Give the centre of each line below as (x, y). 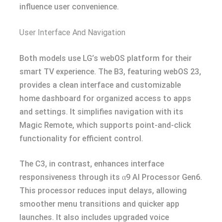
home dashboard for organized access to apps (105, 98)
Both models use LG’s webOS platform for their (106, 58)
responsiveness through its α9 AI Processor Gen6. (111, 177)
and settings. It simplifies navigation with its (101, 112)
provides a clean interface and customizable (100, 85)
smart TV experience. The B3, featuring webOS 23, (110, 72)
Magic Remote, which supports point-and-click (105, 125)
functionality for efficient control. (81, 139)
